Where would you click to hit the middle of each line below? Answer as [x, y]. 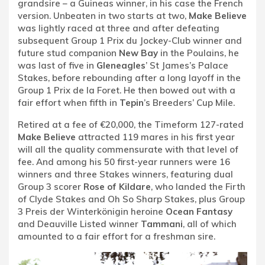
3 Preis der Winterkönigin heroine [92, 211]
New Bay [138, 53]
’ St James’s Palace [187, 65]
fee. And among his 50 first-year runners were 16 [124, 162]
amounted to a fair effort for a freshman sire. [117, 236]
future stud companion [68, 53]
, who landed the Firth [198, 187]
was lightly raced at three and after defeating [119, 28]
